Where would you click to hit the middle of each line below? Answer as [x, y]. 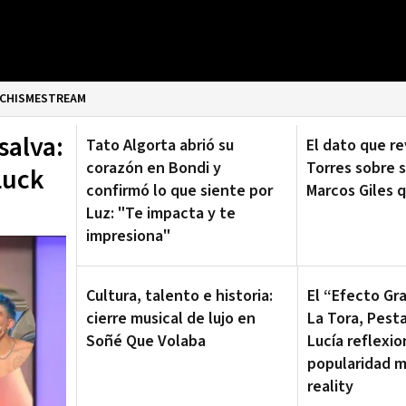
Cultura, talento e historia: [179, 296]
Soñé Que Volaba [146, 341]
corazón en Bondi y [154, 168]
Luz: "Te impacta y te [161, 213]
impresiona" [128, 236]
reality [330, 387]
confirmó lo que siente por [179, 191]
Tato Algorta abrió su [160, 145]
